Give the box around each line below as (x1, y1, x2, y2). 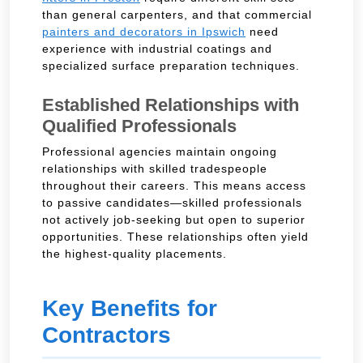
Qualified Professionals (42, 115, 237, 136)
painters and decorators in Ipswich (42, 24, 246, 38)
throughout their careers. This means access (42, 178, 306, 192)
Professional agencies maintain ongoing (42, 144, 277, 158)
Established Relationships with (42, 94, 299, 115)
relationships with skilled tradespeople (42, 161, 267, 175)
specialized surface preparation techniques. (42, 58, 300, 72)
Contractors (42, 322, 171, 348)
